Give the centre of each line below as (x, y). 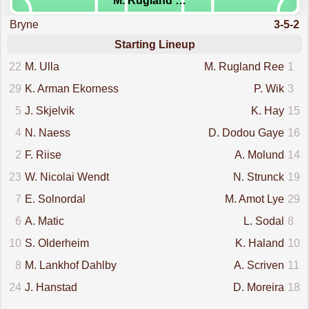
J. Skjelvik (50, 111)
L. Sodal (263, 221)
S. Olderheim (57, 243)
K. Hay (267, 111)
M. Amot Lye (254, 199)
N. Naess (48, 133)
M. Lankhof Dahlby (71, 266)
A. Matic (45, 221)
